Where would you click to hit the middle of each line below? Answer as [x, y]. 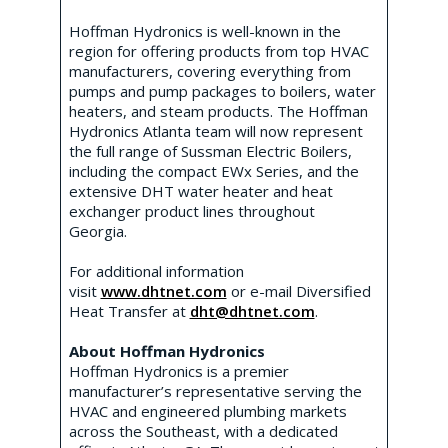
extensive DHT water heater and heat [200, 191]
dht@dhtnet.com [252, 311]
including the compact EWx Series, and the [213, 171]
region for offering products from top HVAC [218, 51]
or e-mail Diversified [298, 291]
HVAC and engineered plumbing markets [207, 411]
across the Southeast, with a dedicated [203, 431]
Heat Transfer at [129, 311]
